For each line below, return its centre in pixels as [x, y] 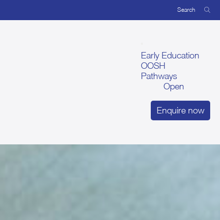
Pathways [159, 76]
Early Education [170, 55]
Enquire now [180, 110]
